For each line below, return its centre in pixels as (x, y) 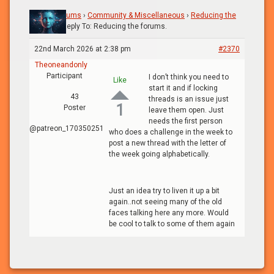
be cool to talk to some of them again (172, 224)
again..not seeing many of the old (165, 202)
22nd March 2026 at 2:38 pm (83, 49)
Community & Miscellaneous (136, 15)
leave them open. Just (186, 110)
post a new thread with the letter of (168, 143)
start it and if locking (183, 88)
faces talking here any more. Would (169, 213)
